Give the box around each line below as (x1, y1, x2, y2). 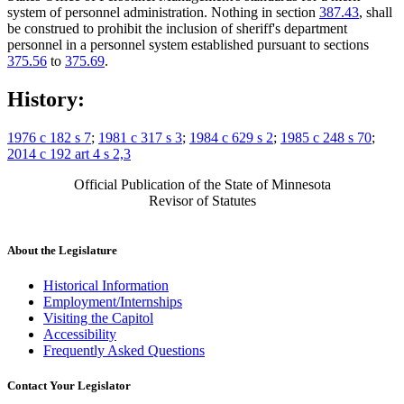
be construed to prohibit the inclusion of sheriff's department (7, 20, 347, 36)
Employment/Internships (43, 293, 182, 309)
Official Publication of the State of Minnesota (73, 176, 331, 192)
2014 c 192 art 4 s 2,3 (7, 145, 131, 161)
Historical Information (43, 277, 169, 293)
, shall (359, 4, 392, 20)
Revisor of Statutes (148, 192, 256, 208)
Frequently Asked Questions (43, 342, 205, 358)
